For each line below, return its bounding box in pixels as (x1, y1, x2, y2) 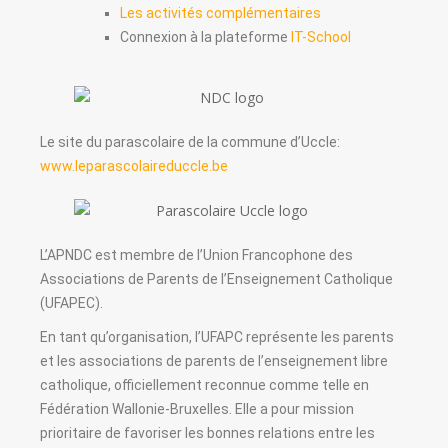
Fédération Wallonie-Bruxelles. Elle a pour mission (40, 401, 354, 418)
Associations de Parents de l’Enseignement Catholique (40, 271, 393, 288)
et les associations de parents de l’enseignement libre (40, 353, 388, 370)
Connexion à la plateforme (120, 28, 291, 45)
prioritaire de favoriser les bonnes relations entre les (40, 425, 375, 442)
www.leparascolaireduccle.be (40, 158, 228, 175)
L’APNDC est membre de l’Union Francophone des (40, 247, 353, 264)
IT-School (291, 28, 351, 45)
